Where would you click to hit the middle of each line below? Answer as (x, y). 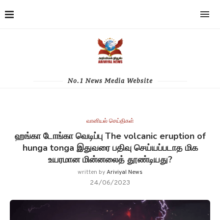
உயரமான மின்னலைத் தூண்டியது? (110, 160)
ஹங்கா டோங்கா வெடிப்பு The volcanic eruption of (110, 136)
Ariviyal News (124, 172)
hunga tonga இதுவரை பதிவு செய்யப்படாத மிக (110, 148)
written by (92, 172)
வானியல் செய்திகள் (110, 121)
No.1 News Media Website (110, 81)
